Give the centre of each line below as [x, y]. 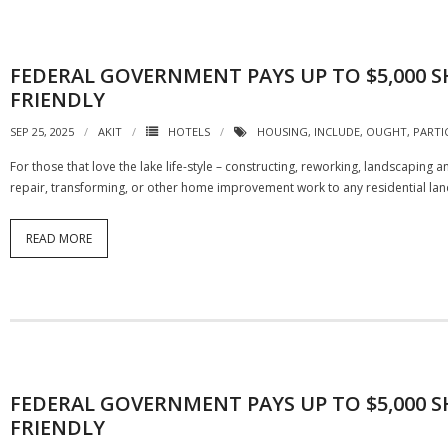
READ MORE [59, 238]
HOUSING [282, 131]
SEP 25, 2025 [42, 131]
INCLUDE [337, 131]
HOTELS [189, 131]
